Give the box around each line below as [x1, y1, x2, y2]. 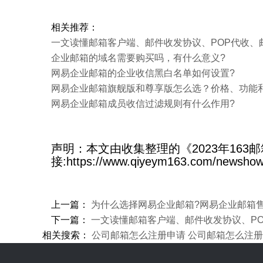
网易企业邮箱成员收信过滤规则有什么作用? [51, 99, 235, 109]
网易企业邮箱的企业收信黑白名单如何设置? [51, 68, 235, 78]
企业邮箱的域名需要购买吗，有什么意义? [51, 53, 225, 63]
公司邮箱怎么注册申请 [92, 230, 186, 240]
